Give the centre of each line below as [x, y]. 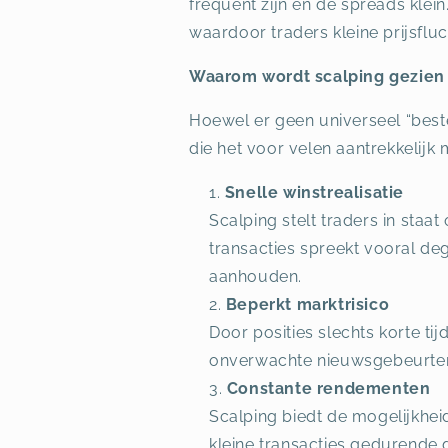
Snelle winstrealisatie [314, 192]
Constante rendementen [328, 388]
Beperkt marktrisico [307, 304]
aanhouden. [255, 276]
